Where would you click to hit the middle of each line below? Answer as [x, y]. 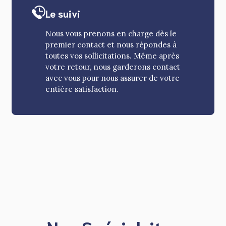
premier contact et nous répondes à [111, 45]
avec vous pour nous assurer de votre [113, 78]
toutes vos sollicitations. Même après [112, 56]
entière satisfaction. [82, 89]
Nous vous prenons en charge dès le [111, 34]
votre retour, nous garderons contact [113, 67]
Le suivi [64, 13]
